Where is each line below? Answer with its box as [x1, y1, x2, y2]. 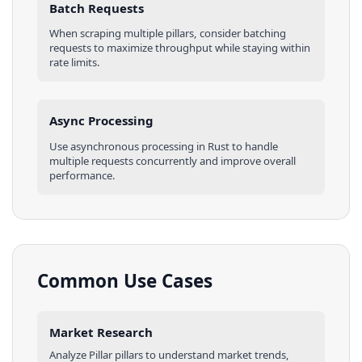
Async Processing [49, 112, 154, 129]
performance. [49, 167, 116, 183]
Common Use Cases [37, 267, 213, 293]
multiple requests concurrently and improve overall [49, 153, 296, 168]
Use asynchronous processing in [49, 138, 208, 154]
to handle [229, 138, 278, 154]
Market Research [49, 324, 153, 340]
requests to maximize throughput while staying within [49, 40, 310, 55]
